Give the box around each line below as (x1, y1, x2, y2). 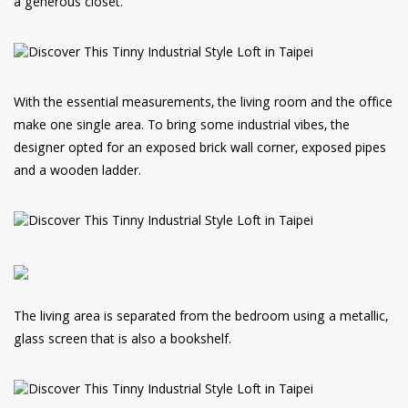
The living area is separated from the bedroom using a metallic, (14, 307, 388, 330)
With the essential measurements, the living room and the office (14, 93, 393, 116)
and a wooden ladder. (14, 161, 141, 184)
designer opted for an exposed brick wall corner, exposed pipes (14, 138, 386, 161)
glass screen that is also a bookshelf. (14, 330, 231, 352)
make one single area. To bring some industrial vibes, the (14, 116, 350, 138)
